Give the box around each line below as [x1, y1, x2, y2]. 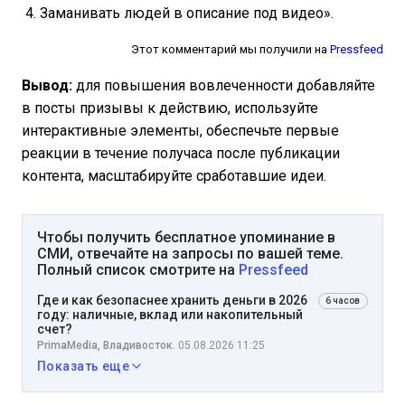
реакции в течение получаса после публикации [22, 145, 340, 163]
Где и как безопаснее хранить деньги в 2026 [37, 293, 307, 308]
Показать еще [37, 359, 130, 374]
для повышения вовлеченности [76, 77, 293, 95]
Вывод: [22, 77, 76, 95]
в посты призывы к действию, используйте [22, 99, 318, 118]
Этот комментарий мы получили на [131, 42, 330, 57]
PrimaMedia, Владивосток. [37, 339, 175, 353]
